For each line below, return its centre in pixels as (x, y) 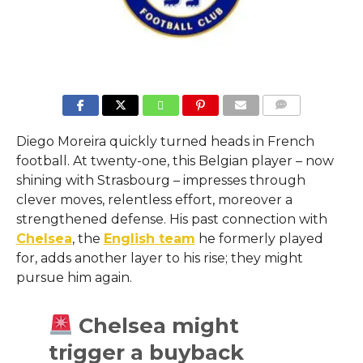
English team (149, 238)
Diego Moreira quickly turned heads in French (165, 141)
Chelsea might (156, 325)
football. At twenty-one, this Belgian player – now (175, 160)
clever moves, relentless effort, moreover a (154, 199)
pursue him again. (74, 277)
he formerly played (259, 238)
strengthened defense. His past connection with (171, 219)
